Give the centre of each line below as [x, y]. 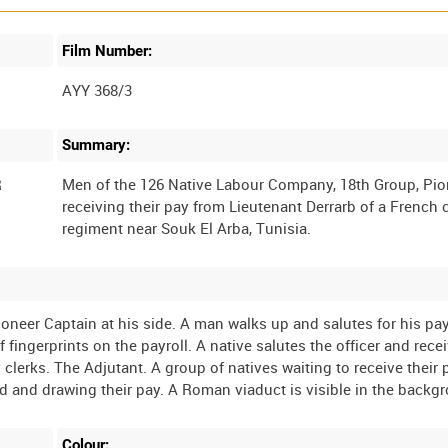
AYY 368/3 [97, 89]
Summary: [96, 145]
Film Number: [107, 50]
